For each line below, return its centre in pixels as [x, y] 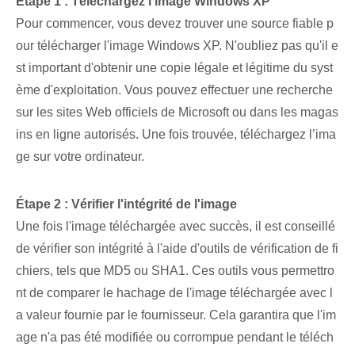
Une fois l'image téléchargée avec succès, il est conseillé [176, 227]
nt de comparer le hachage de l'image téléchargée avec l [174, 293]
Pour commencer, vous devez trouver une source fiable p [175, 24]
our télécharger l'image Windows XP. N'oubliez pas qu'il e [177, 46]
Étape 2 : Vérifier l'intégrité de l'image [126, 204]
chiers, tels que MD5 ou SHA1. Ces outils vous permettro [175, 271]
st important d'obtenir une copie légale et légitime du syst [174, 68]
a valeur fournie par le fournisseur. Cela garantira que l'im [176, 315]
